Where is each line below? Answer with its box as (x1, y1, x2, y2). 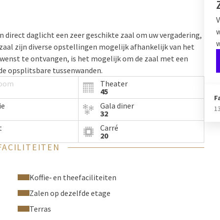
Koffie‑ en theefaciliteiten (29, 172, 116, 182)
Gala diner (100, 101, 135, 110)
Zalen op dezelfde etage (29, 188, 110, 198)
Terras (29, 204, 51, 214)
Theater (100, 79, 128, 88)
